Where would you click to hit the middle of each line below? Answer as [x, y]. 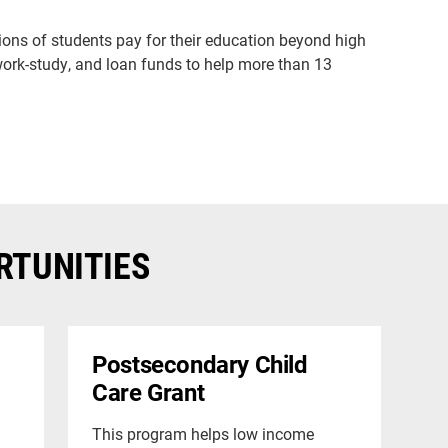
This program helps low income [203, 433]
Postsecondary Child [200, 363]
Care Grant [148, 391]
